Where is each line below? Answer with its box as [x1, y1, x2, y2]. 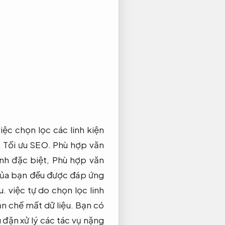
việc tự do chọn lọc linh [6, 184, 104, 195]
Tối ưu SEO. [3, 139, 51, 150]
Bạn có [73, 199, 104, 210]
